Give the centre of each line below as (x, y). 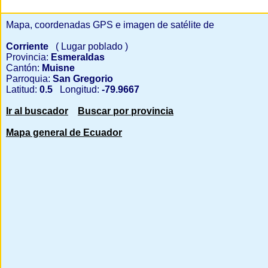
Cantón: (23, 68)
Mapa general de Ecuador (64, 133)
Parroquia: (28, 79)
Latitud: (22, 89)
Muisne (57, 68)
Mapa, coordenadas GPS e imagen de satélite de (110, 25)
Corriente (28, 46)
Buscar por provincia (126, 111)
